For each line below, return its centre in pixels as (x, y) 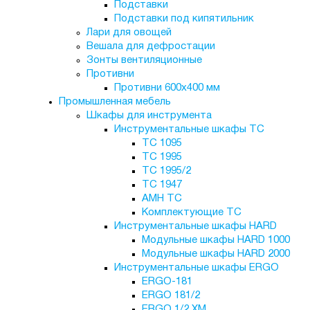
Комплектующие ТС (191, 212)
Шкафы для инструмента (149, 116)
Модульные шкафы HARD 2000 (216, 254)
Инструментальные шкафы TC (189, 129)
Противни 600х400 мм (167, 88)
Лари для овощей (129, 33)
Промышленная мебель (115, 102)
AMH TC (162, 199)
